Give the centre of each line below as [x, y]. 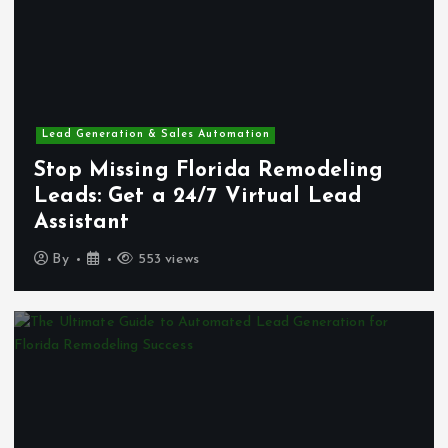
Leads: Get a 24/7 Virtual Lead [198, 196]
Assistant [82, 222]
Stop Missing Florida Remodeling [209, 170]
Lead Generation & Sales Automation [155, 135]
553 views [166, 260]
